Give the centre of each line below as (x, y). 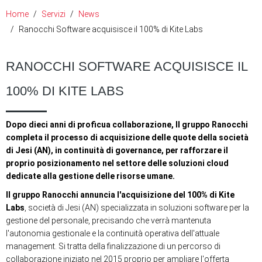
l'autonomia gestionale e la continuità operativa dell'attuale (113, 233)
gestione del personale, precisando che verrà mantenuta (108, 220)
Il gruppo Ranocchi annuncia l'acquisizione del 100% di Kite (120, 195)
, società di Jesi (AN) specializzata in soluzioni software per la (137, 208)
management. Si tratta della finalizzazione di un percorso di (113, 246)
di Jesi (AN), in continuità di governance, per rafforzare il (117, 150)
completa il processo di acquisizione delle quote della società (127, 137)
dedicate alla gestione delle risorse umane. (90, 176)
